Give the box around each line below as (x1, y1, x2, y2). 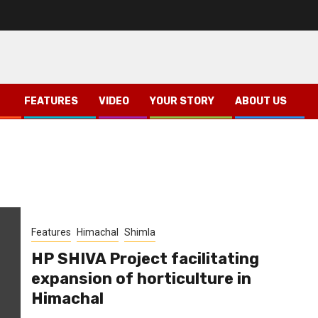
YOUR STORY (150, 94, 214, 107)
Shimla (124, 226, 155, 238)
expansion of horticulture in (31, 268, 251, 288)
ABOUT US (235, 94, 287, 107)
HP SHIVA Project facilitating (31, 248, 259, 268)
